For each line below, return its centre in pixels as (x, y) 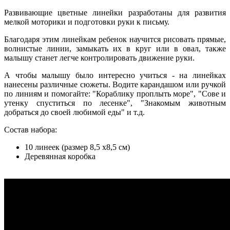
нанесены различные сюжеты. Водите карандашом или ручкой (115, 85)
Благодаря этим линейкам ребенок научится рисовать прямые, (115, 40)
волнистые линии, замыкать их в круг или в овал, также (115, 49)
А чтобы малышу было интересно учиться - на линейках (115, 75)
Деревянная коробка (60, 157)
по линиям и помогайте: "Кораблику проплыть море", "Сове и (115, 94)
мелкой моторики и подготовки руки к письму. (87, 22)
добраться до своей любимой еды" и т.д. (76, 112)
